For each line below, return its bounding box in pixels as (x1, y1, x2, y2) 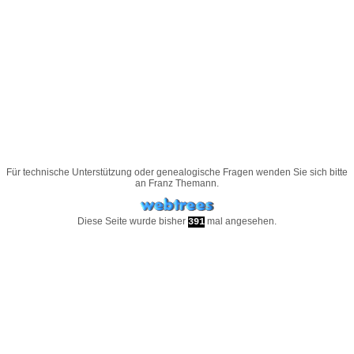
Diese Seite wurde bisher (77, 216, 188, 227)
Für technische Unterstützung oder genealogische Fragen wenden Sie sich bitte (6, 167, 348, 178)
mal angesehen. (205, 216, 277, 227)
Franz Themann (149, 178, 217, 189)
